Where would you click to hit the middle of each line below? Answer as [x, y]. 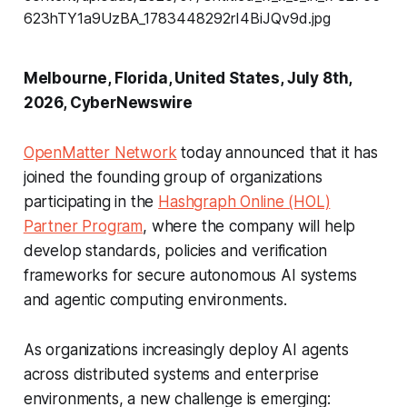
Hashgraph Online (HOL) [244, 201]
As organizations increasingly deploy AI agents [186, 349]
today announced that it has [277, 152]
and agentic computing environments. [155, 299]
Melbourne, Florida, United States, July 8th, [188, 78]
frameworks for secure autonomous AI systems [190, 275]
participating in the [91, 201]
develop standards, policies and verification [175, 250]
